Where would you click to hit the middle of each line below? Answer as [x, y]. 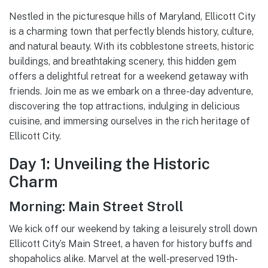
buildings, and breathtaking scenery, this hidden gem [123, 62]
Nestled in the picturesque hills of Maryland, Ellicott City [132, 17]
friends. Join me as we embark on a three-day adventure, [131, 92]
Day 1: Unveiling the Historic [109, 164]
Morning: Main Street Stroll [96, 206]
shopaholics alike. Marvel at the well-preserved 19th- [124, 259]
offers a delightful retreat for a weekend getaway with [129, 77]
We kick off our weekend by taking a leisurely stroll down [133, 229]
